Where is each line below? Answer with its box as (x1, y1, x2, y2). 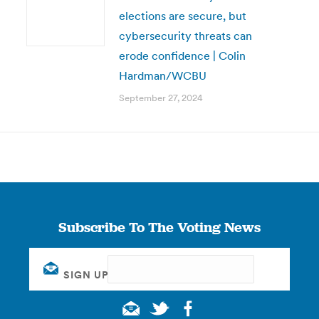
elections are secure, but (118, 9, 246, 23)
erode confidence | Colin (118, 48, 246, 63)
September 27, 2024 (118, 92, 203, 104)
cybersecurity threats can (118, 28, 252, 43)
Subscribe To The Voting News (58, 218, 261, 236)
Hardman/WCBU (118, 68, 206, 83)
